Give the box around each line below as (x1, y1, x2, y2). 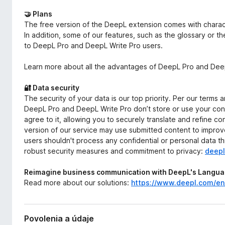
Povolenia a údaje (24, 213, 94, 223)
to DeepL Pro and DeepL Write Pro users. (24, 41, 163, 50)
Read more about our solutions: (24, 178, 131, 187)
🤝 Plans (24, 10, 52, 18)
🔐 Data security (24, 83, 79, 92)
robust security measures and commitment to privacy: (24, 147, 205, 155)
